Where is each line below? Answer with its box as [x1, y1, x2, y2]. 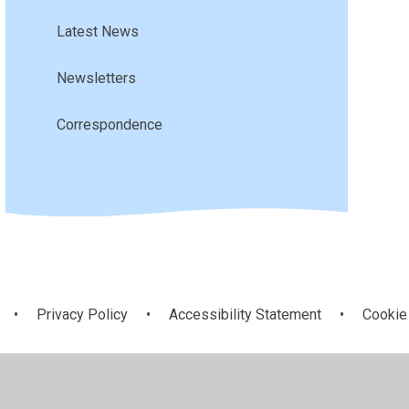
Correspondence [56, 115, 163, 133]
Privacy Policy [37, 306, 128, 324]
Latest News [56, 22, 139, 40]
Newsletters [56, 68, 136, 87]
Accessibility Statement [169, 306, 321, 324]
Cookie [362, 306, 407, 324]
